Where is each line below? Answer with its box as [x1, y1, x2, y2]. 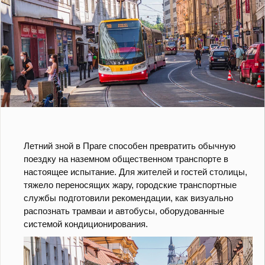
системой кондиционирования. [24, 219, 148, 230]
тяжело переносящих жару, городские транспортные [24, 180, 237, 190]
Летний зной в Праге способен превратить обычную [24, 141, 235, 151]
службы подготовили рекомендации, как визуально [24, 193, 233, 203]
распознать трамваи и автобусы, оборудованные [24, 206, 224, 216]
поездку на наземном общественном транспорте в [24, 154, 228, 164]
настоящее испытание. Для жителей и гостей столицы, [24, 167, 247, 177]
